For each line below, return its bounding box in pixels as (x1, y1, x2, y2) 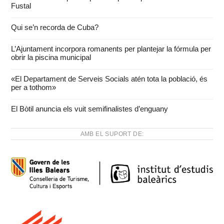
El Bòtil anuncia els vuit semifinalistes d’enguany (11, 104, 168, 113)
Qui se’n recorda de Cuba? (11, 22, 99, 31)
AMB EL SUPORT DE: (80, 130, 144, 137)
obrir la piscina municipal (11, 52, 91, 61)
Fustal (11, 1, 31, 10)
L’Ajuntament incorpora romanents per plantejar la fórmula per (11, 44, 211, 53)
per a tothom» (11, 82, 56, 91)
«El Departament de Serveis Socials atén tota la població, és (11, 74, 208, 83)
